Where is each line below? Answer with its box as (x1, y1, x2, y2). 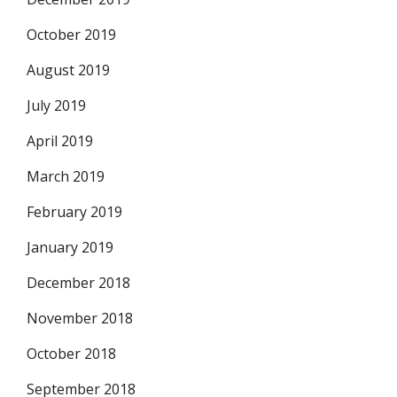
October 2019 (27, 25, 116, 44)
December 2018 (27, 273, 130, 292)
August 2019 (27, 60, 110, 80)
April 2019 (27, 131, 93, 151)
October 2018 (27, 344, 116, 363)
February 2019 (27, 202, 122, 222)
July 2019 (27, 96, 86, 115)
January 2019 (27, 237, 113, 257)
